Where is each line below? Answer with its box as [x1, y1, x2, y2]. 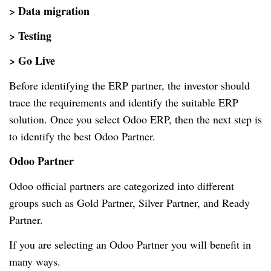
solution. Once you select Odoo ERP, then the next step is [9, 112, 262, 127]
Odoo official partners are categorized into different [9, 178, 234, 194]
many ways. [9, 254, 60, 269]
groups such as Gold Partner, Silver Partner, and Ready [9, 195, 250, 211]
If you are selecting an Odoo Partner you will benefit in [9, 237, 251, 252]
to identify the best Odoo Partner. [9, 129, 155, 144]
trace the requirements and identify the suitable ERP [9, 95, 238, 110]
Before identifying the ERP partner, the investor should [9, 78, 250, 93]
